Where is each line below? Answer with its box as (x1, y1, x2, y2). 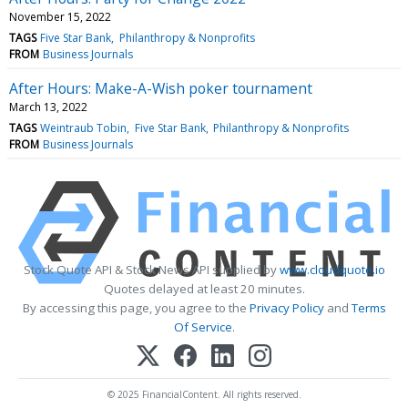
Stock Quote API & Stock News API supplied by (23, 260, 280, 278)
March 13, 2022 (9, 98, 87, 115)
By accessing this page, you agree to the (22, 299, 250, 316)
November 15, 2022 (9, 8, 111, 25)
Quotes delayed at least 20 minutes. (103, 280, 305, 297)
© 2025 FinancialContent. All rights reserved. (107, 387, 301, 401)
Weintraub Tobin (40, 119, 127, 136)
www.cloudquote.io (279, 260, 385, 278)
